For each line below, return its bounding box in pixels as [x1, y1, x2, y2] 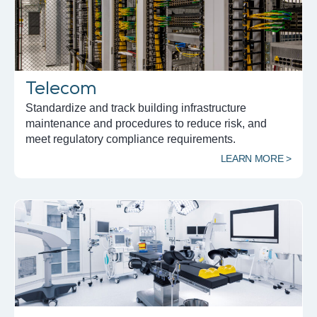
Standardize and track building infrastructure [25, 102, 246, 115]
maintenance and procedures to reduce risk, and [25, 117, 267, 130]
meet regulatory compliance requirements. [25, 133, 236, 146]
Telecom [25, 80, 97, 102]
